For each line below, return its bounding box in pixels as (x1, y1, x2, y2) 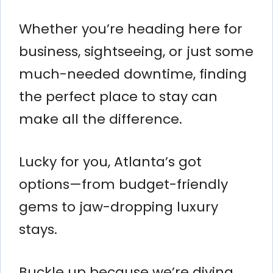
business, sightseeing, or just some (19, 41, 253, 61)
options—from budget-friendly (19, 174, 228, 194)
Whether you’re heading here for (19, 19, 243, 38)
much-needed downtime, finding (19, 64, 247, 83)
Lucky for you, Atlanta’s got (19, 152, 202, 171)
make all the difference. (19, 109, 182, 129)
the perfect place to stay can (19, 87, 218, 106)
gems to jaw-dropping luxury (19, 197, 218, 216)
